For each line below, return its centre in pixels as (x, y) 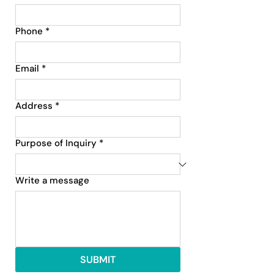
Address (34, 106)
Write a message (52, 180)
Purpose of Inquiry (56, 143)
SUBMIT (98, 260)
